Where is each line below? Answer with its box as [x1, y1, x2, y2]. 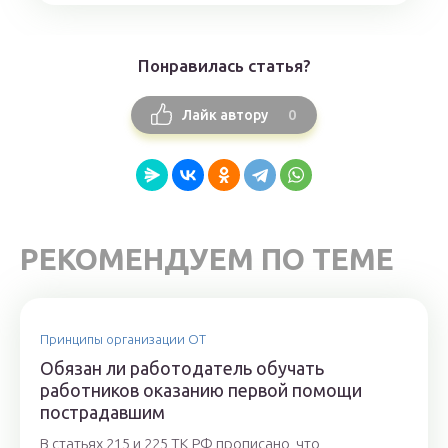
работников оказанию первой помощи [40, 380, 362, 401]
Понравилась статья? [137, 56, 311, 76]
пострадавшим [40, 402, 165, 423]
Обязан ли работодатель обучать [40, 358, 324, 379]
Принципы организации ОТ [40, 332, 206, 347]
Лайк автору [182, 106, 268, 123]
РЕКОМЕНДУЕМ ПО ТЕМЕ [20, 242, 394, 277]
